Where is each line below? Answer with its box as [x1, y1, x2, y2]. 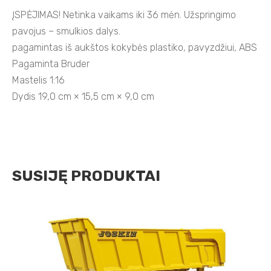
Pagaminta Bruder [12, 57, 90, 70]
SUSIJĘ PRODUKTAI [12, 166, 160, 184]
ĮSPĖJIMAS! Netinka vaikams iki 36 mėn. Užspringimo [12, 8, 236, 21]
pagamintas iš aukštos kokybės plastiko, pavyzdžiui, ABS [12, 41, 257, 53]
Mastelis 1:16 [12, 74, 65, 86]
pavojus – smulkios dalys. [12, 25, 120, 37]
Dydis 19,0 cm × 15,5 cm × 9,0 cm [12, 90, 154, 102]
